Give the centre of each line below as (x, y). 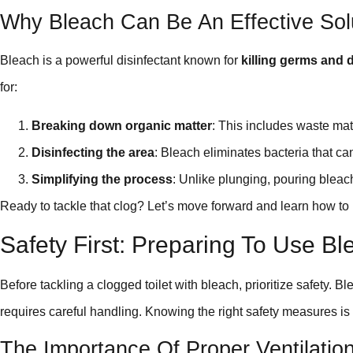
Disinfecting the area (93, 152)
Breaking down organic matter (122, 125)
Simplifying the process (102, 179)
